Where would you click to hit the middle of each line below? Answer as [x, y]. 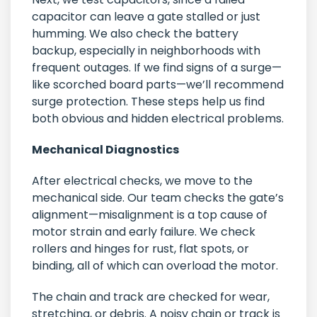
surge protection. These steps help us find [148, 102]
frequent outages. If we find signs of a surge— [157, 68]
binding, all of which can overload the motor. [155, 266]
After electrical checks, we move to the [142, 181]
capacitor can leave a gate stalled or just [146, 17]
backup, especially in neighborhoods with [146, 51]
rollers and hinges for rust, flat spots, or [140, 249]
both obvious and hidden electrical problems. [158, 119]
